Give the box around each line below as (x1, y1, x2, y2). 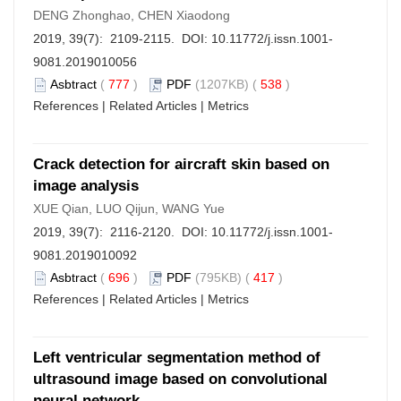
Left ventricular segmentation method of (33, 349, 320, 366)
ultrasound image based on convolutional (33, 371, 328, 388)
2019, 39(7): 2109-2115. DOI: (33, 31, 211, 46)
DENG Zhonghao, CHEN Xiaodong (33, 8, 230, 22)
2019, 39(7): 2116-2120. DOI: (33, 225, 211, 239)
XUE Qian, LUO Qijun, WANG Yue (33, 201, 225, 216)
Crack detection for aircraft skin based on (33, 156, 329, 173)
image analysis (33, 177, 139, 194)
